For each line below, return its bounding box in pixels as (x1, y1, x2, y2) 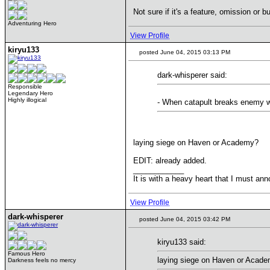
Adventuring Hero (8, 20, 57, 27)
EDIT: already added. (133, 155, 207, 165)
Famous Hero (8, 250, 45, 257)
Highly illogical (8, 96, 46, 103)
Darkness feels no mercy (8, 257, 76, 263)
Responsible (8, 83, 42, 90)
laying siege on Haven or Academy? (133, 137, 259, 147)
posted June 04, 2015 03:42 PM (137, 216, 230, 222)
